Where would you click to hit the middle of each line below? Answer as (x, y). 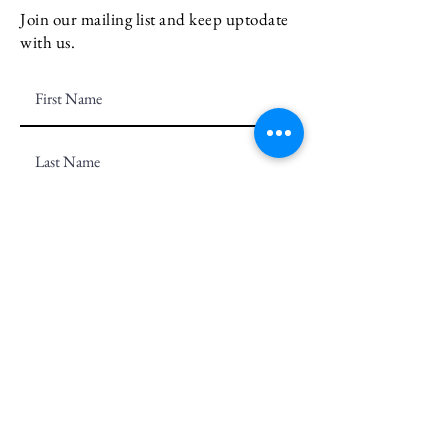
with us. (48, 41)
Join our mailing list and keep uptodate (154, 18)
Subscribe (97, 368)
